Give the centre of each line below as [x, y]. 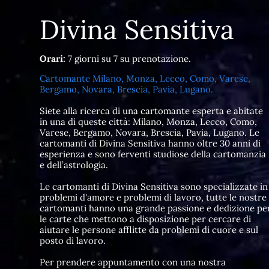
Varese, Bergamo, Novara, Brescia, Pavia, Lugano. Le [149, 132]
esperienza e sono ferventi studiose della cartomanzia [153, 154]
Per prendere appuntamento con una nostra [132, 262]
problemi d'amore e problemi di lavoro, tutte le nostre [153, 197]
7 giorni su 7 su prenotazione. [128, 59]
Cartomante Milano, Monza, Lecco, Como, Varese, [145, 78]
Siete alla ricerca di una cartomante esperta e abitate [151, 111]
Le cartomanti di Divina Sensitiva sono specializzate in [153, 186]
